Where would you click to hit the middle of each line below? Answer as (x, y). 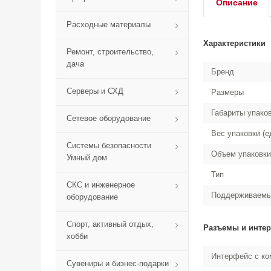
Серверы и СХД (95, 91)
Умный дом (87, 158)
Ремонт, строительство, (110, 52)
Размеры (227, 92)
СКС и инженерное (101, 185)
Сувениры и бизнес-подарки (118, 263)
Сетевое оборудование (109, 118)
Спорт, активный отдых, (110, 224)
